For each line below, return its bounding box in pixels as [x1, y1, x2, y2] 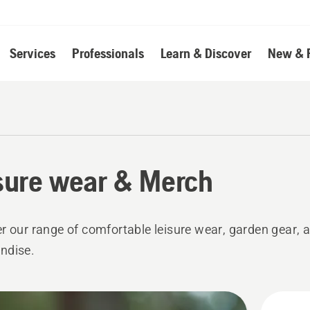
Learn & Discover [160, 45, 251, 61]
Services [9, 45, 55, 61]
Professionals [71, 45, 144, 61]
